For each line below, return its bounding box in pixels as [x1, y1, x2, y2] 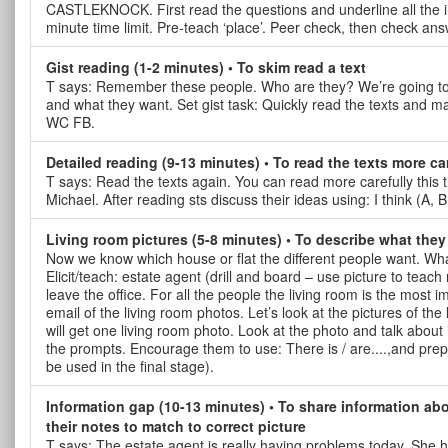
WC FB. [46, 111, 95, 132]
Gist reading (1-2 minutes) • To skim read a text [46, 56, 366, 77]
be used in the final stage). [46, 355, 214, 376]
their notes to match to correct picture [46, 415, 306, 436]
